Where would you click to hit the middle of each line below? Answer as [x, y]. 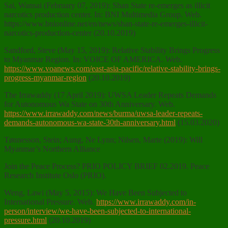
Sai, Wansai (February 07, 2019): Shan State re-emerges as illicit [107, 6]
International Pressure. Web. [50, 202]
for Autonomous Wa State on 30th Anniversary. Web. [90, 104]
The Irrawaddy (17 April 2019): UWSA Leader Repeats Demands [110, 95]
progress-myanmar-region [45, 78]
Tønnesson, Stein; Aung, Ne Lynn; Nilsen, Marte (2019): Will [103, 140]
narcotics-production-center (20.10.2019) [70, 33]
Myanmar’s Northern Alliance [52, 149]
